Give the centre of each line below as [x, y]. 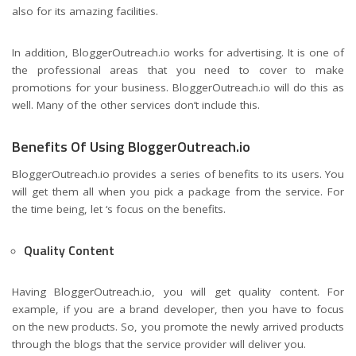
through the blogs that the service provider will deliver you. [159, 344]
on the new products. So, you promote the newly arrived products [178, 327]
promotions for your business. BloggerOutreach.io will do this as [178, 88]
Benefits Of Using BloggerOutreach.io [131, 147]
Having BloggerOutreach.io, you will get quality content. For [178, 292]
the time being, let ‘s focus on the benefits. [119, 209]
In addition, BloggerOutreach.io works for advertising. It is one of [178, 53]
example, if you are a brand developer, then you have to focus [178, 310]
